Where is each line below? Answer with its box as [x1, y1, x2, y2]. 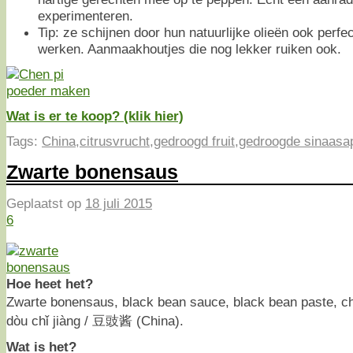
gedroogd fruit [154, 132, 235, 149]
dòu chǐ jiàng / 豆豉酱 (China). [6, 312, 184, 329]
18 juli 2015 [85, 195, 152, 212]
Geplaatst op [6, 195, 85, 212]
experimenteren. [38, 7, 133, 24]
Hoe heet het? [6, 275, 93, 292]
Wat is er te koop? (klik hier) [6, 107, 184, 124]
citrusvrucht [80, 132, 150, 149]
